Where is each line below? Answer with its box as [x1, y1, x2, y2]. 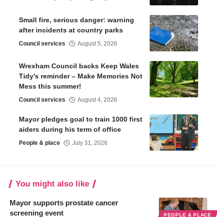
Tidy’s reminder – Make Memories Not [19, 72, 142, 80]
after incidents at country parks [19, 26, 123, 34]
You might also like [15, 179, 89, 188]
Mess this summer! [19, 82, 83, 90]
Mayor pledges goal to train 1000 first [19, 115, 142, 123]
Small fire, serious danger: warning [19, 15, 134, 24]
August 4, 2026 [77, 96, 118, 103]
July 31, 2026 [72, 139, 108, 146]
